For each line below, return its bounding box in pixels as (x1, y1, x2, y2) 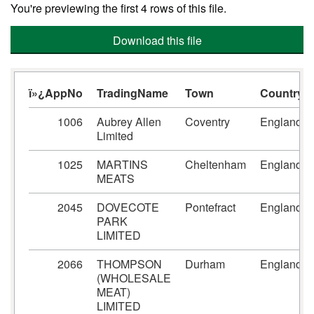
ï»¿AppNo (29, 85, 83, 101)
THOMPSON (97, 256, 162, 272)
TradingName (97, 85, 168, 101)
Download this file (112, 32, 202, 48)
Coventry (185, 114, 230, 130)
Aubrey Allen (97, 114, 161, 130)
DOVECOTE (97, 199, 159, 215)
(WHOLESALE (97, 270, 171, 286)
